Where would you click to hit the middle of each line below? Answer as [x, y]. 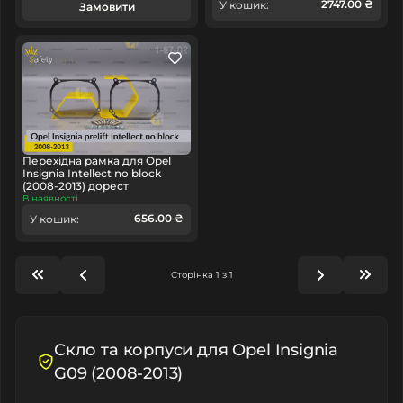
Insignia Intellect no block [92, 173]
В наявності [50, 198]
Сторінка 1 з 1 [201, 275]
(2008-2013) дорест [76, 185]
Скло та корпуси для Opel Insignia [197, 349]
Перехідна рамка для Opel [97, 160]
